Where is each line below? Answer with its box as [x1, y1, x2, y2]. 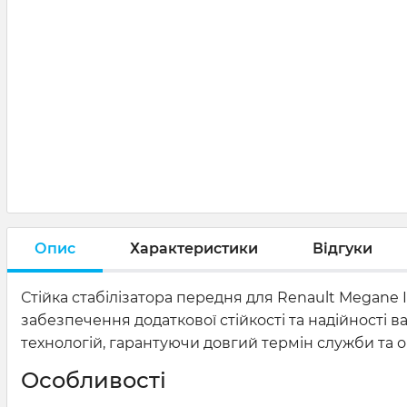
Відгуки [313, 239, 372, 257]
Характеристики [130, 239, 258, 257]
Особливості [21, 367, 166, 394]
